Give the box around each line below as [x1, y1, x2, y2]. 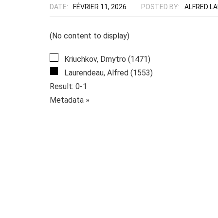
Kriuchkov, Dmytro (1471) [62, 54, 150, 64]
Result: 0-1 [50, 82, 87, 91]
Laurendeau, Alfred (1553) [62, 68, 153, 77]
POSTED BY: [141, 3, 180, 11]
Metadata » [50, 95, 90, 105]
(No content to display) [50, 31, 129, 40]
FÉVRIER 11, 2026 [73, 3, 127, 11]
